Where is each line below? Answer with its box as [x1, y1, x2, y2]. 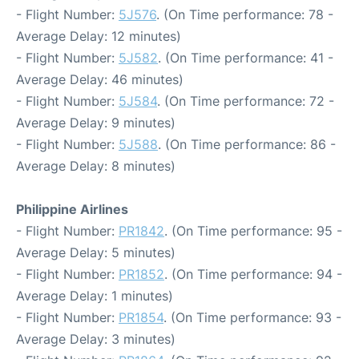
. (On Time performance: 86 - [158, 136, 336, 153]
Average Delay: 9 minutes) [16, 115, 175, 131]
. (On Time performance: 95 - [164, 223, 342, 240]
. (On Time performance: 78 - [156, 6, 333, 23]
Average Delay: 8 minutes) [16, 158, 175, 175]
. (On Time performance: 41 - [158, 50, 333, 67]
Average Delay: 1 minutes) [16, 288, 173, 305]
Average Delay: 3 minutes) [16, 331, 175, 348]
